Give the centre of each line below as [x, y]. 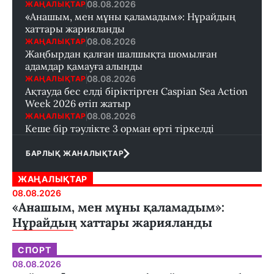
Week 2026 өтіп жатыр [78, 104]
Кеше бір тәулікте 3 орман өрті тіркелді [120, 129]
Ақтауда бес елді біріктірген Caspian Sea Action [136, 91]
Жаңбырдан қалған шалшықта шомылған [121, 54]
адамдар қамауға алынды [84, 66]
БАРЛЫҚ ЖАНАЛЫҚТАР [75, 154]
